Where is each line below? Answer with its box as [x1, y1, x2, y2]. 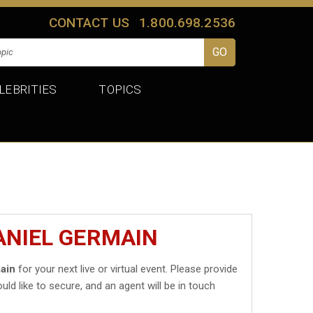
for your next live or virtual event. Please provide [15, 262, 238, 275]
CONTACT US [48, 14, 130, 31]
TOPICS [99, 82, 142, 96]
